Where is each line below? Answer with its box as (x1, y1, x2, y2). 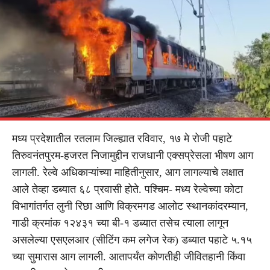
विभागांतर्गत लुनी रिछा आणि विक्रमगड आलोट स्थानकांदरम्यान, (12, 199, 248, 212)
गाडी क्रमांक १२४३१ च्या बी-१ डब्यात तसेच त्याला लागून (12, 216, 228, 229)
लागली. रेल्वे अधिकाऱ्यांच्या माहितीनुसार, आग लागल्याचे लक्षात (12, 166, 243, 178)
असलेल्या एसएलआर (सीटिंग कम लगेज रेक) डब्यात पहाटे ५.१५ (12, 233, 252, 246)
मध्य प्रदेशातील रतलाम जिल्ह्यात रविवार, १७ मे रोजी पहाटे (12, 132, 232, 145)
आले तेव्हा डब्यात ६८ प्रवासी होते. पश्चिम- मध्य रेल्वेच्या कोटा (12, 183, 243, 195)
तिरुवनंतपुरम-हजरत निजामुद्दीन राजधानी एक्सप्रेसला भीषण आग (12, 149, 253, 162)
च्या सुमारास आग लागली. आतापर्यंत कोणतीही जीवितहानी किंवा (12, 250, 245, 263)
